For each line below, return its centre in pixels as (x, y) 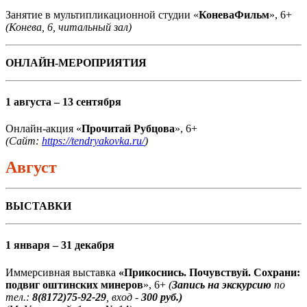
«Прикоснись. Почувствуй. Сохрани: (208, 272)
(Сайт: (24, 141)
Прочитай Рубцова (128, 129)
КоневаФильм (234, 14)
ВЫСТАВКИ (38, 206)
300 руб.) (162, 297)
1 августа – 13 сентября (63, 101)
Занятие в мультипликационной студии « (102, 14)
